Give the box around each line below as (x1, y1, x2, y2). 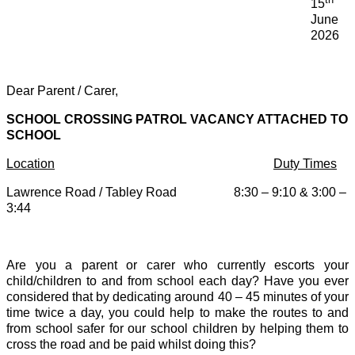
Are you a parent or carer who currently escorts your (6, 258, 349, 273)
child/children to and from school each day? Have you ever (6, 274, 349, 288)
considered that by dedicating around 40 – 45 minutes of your (6, 290, 349, 304)
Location (6, 157, 55, 171)
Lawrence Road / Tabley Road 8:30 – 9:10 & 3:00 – (6, 185, 346, 200)
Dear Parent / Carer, (6, 84, 118, 98)
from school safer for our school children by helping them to (6, 322, 349, 336)
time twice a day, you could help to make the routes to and (6, 306, 349, 320)
